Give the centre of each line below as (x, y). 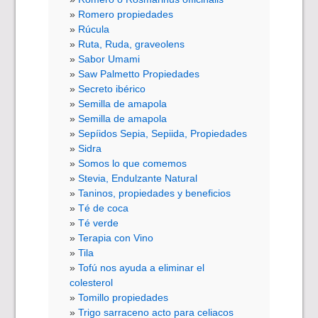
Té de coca (104, 208)
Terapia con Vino (116, 237)
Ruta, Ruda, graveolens (132, 44)
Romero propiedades (126, 14)
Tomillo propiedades (124, 297)
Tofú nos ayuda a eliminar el (142, 267)
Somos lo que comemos (133, 163)
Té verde (99, 223)
